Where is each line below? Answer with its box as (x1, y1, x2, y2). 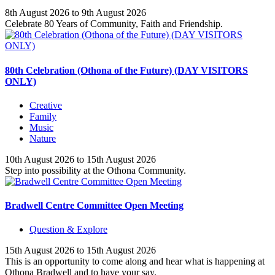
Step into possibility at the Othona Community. (5, 165, 186, 176)
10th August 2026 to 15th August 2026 (5, 153, 156, 165)
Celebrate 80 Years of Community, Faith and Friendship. (5, 18, 223, 29)
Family (29, 110, 56, 122)
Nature (29, 133, 56, 144)
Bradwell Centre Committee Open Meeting (5, 200, 184, 211)
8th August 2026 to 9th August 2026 (5, 7, 146, 18)
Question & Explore (29, 224, 107, 235)
